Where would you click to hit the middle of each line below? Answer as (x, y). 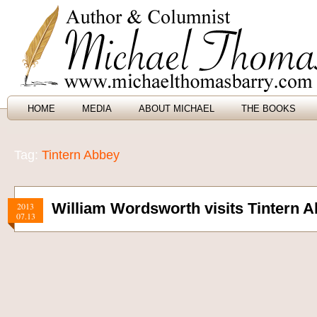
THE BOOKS (269, 109)
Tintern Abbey (81, 155)
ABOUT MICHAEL (177, 109)
